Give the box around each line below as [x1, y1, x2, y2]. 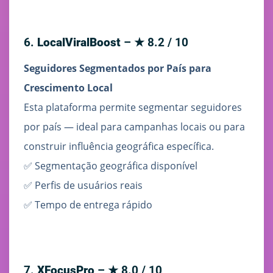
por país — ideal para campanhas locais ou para [24, 120, 245, 134]
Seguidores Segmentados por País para [24, 62, 211, 76]
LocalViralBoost [37, 35, 121, 50]
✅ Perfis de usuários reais [24, 179, 143, 193]
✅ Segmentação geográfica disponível [24, 159, 197, 173]
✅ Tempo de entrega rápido [24, 198, 152, 212]
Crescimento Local [24, 81, 113, 95]
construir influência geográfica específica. [24, 140, 214, 154]
